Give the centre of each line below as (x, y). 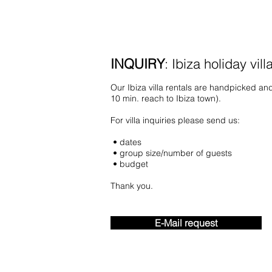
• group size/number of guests (171, 153)
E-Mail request (186, 223)
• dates (126, 142)
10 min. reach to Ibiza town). (166, 98)
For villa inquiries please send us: (175, 120)
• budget (129, 164)
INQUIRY (138, 64)
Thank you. (132, 186)
